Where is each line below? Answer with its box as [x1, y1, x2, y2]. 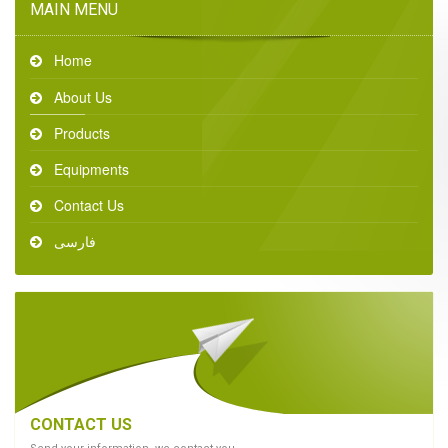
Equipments [54, 158, 129, 179]
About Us [54, 86, 112, 107]
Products [54, 122, 110, 143]
